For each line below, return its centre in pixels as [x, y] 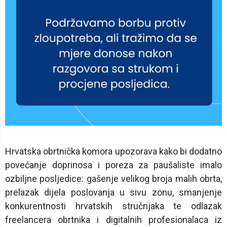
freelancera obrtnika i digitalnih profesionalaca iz [113, 220]
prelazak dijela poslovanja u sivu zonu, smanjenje [113, 193]
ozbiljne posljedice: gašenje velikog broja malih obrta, [113, 179]
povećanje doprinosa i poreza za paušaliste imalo [113, 165]
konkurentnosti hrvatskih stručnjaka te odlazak [113, 206]
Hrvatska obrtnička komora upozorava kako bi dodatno [113, 152]
